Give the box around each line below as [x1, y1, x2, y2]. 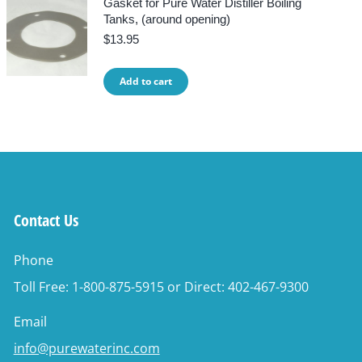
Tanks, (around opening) [103, 12, 231, 26]
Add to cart [120, 74, 173, 88]
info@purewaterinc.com [13, 339, 160, 357]
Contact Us [13, 209, 78, 231]
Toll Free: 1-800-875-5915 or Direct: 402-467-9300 [13, 278, 309, 296]
